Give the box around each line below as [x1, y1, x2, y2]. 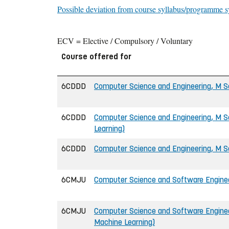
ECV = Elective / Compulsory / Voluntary [57, 35, 193, 46]
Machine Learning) [94, 217, 155, 227]
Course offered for [61, 51, 131, 61]
